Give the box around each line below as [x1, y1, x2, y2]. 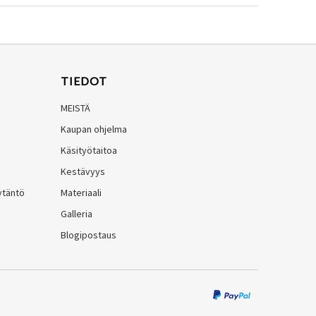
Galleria [61, 207, 92, 220]
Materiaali [61, 186, 102, 199]
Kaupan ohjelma [61, 122, 127, 135]
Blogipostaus [61, 228, 116, 241]
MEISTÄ [61, 101, 90, 114]
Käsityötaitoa [61, 143, 117, 157]
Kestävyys [61, 164, 105, 178]
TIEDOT [61, 73, 107, 87]
